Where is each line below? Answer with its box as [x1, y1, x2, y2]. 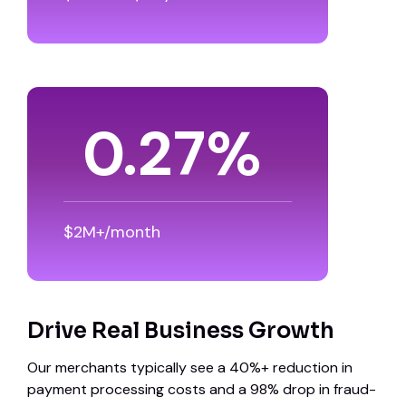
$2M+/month [63, 220, 160, 243]
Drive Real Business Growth [27, 316, 334, 344]
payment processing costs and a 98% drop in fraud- [27, 379, 376, 399]
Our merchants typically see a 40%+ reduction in [27, 357, 353, 377]
